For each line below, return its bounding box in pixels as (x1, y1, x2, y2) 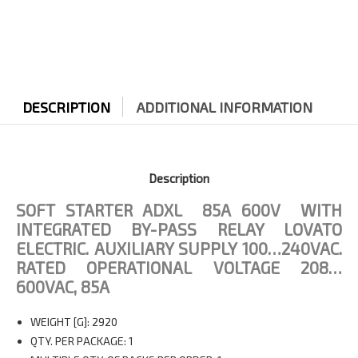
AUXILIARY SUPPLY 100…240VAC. (93, 237, 343, 258)
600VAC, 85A (16, 276, 109, 296)
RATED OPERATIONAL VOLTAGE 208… (16, 257, 342, 277)
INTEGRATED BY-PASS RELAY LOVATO (16, 218, 342, 239)
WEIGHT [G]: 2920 (30, 314, 117, 328)
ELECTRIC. (16, 237, 94, 258)
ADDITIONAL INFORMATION (136, 97, 312, 116)
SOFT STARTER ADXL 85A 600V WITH (16, 199, 342, 220)
